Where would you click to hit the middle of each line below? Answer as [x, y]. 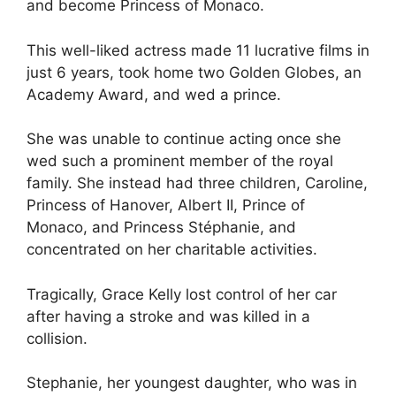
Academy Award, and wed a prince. [154, 94]
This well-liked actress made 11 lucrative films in [198, 50]
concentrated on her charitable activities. [172, 250]
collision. [57, 338]
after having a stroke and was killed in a [168, 316]
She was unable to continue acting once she [184, 139]
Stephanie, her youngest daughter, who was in [192, 383]
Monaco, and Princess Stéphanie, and [161, 228]
